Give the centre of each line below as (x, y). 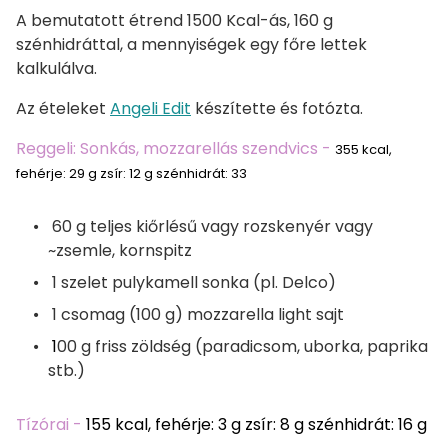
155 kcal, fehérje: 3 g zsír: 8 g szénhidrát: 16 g (256, 424)
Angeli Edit (150, 108)
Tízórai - (51, 424)
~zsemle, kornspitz (120, 250)
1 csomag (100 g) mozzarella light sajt (198, 314)
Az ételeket (63, 108)
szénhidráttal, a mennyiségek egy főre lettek (191, 44)
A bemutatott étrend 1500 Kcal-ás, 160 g (174, 20)
